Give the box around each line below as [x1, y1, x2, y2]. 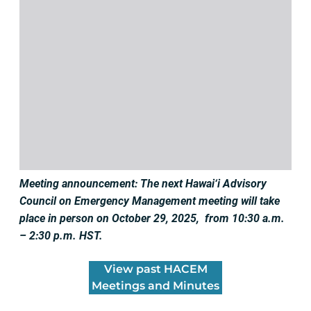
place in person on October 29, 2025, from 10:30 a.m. [19, 211, 285, 225]
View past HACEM [103, 262, 208, 276]
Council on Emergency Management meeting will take [19, 194, 280, 208]
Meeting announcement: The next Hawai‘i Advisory [19, 176, 267, 190]
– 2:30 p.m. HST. [19, 228, 103, 242]
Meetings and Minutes [92, 278, 219, 292]
